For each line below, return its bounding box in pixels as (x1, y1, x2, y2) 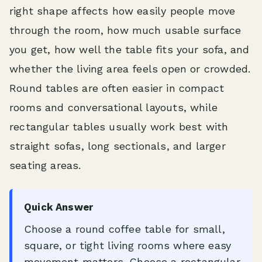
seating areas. (9, 159, 81, 171)
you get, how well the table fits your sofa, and (9, 43, 250, 56)
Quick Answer (24, 201, 94, 213)
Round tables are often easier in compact (9, 82, 225, 94)
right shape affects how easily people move (9, 5, 236, 17)
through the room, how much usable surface (9, 24, 242, 36)
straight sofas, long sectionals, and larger (9, 140, 226, 152)
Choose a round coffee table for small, (24, 223, 225, 235)
